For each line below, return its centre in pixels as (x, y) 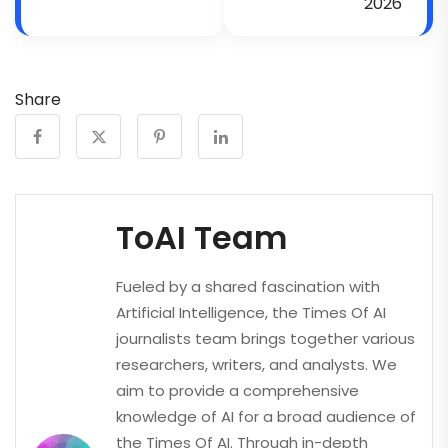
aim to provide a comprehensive (237, 390)
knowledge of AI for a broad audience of (266, 416)
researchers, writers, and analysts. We (256, 364)
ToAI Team (201, 237)
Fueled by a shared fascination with (248, 286)
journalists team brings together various (265, 338)
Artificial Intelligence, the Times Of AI (251, 312)
